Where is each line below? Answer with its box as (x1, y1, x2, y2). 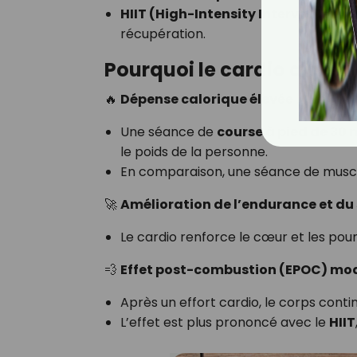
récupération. (120, 24, 206, 43)
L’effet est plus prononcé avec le (120, 312, 329, 331)
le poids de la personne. (120, 142, 268, 161)
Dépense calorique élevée (120, 89, 293, 108)
